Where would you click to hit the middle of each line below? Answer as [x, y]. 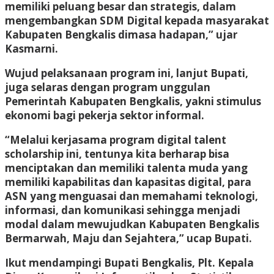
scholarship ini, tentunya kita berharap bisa [117, 154]
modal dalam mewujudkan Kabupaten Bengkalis [132, 224]
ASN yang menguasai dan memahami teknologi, [131, 196]
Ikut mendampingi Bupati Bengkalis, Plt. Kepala [129, 262]
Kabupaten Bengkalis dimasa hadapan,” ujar [121, 34]
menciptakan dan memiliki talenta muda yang [126, 168]
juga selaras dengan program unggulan [108, 87]
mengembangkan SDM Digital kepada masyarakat [137, 20]
